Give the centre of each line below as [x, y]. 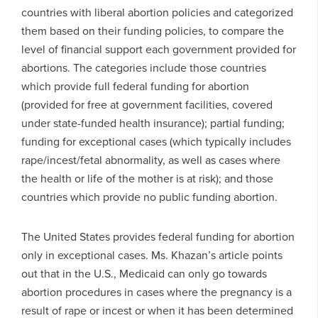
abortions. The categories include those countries [144, 67]
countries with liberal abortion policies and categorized [157, 12]
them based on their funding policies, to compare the [153, 30]
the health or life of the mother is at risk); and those [147, 178]
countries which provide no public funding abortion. [149, 196]
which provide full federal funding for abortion [135, 86]
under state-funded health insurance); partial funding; [153, 122]
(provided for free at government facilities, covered [147, 104]
